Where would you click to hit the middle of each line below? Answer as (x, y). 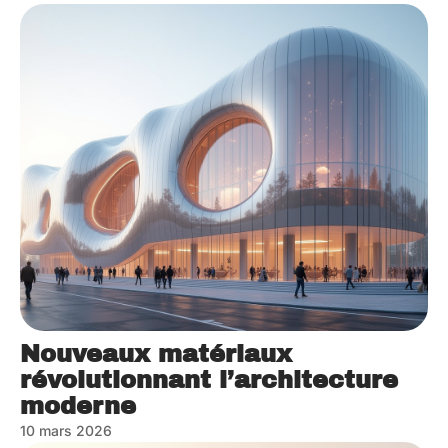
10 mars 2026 (66, 430)
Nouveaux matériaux (156, 353)
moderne (78, 405)
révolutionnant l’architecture (209, 379)
